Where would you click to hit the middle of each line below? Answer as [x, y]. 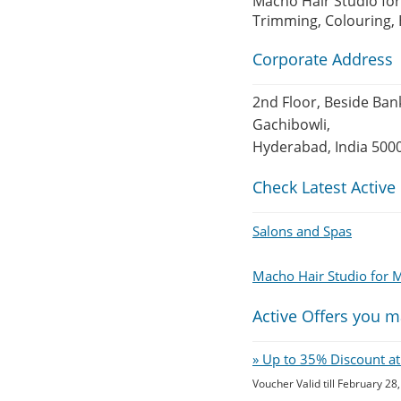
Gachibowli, [291, 124]
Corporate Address [323, 59]
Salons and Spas [302, 231]
